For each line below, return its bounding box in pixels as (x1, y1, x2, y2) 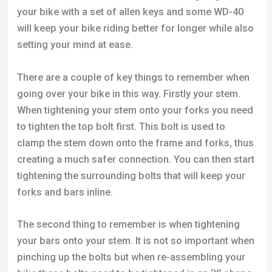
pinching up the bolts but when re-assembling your (16, 251, 245, 263)
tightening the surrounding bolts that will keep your (16, 169, 245, 182)
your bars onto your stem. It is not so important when (16, 234, 254, 246)
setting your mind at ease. (16, 39, 133, 51)
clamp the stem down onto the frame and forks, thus (16, 137, 254, 149)
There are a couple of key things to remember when (16, 71, 250, 83)
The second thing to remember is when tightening (16, 218, 240, 230)
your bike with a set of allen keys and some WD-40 (16, 6, 243, 18)
